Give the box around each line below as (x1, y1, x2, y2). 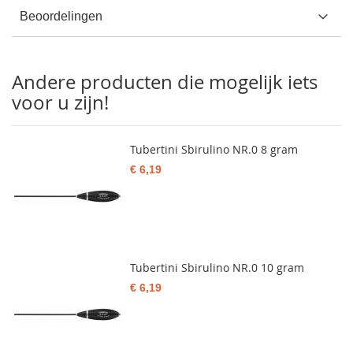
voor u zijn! (12, 90, 109, 115)
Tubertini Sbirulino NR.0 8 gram (130, 142, 298, 157)
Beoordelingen (20, 9, 102, 23)
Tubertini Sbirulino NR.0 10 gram (130, 260, 304, 275)
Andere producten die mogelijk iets (12, 69, 318, 95)
